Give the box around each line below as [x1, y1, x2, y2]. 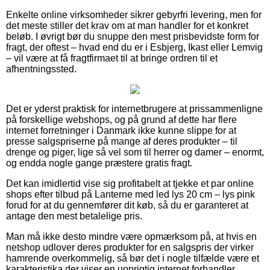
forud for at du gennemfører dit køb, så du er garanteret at [6, 199, 248, 210]
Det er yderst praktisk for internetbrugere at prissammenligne [6, 103, 263, 114]
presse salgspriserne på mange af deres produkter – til [6, 136, 237, 146]
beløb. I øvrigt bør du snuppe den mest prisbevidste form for [6, 31, 259, 42]
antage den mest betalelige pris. [6, 210, 142, 221]
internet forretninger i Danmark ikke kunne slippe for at [6, 125, 236, 136]
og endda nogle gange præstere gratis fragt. [6, 157, 192, 168]
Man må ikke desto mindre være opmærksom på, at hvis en [6, 231, 257, 242]
